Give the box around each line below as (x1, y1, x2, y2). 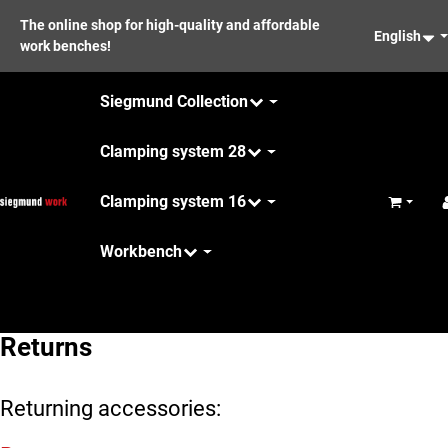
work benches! (20, 38, 111, 54)
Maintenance (99, 292, 194, 312)
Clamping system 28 (99, 142, 246, 161)
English (374, 27, 422, 44)
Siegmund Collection (99, 92, 248, 111)
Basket (387, 201, 428, 217)
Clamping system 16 (99, 192, 246, 211)
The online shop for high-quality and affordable (20, 17, 320, 33)
